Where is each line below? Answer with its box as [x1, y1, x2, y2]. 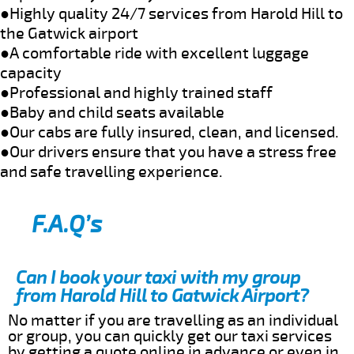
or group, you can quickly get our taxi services [8, 326, 332, 346]
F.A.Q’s [32, 209, 102, 239]
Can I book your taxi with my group [16, 265, 300, 289]
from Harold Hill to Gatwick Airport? [16, 284, 309, 307]
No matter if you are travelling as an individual [8, 310, 338, 330]
